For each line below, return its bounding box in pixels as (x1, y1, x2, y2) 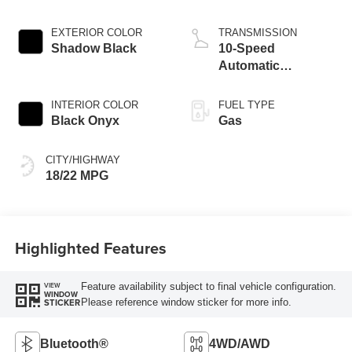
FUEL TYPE (218, 99, 275, 112)
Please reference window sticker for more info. (80, 295, 291, 308)
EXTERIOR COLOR (50, 27, 142, 39)
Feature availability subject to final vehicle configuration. (80, 280, 336, 292)
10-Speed (218, 42, 275, 56)
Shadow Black (50, 42, 137, 56)
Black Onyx (50, 114, 119, 128)
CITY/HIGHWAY (45, 154, 120, 167)
